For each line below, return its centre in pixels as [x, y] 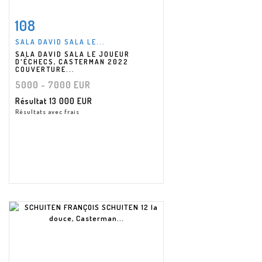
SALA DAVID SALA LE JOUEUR [73, 54]
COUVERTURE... [45, 69]
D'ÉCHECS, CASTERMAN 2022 [72, 61]
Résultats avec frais [47, 111]
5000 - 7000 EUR [53, 85]
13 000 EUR [71, 101]
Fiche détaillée [52, 23]
